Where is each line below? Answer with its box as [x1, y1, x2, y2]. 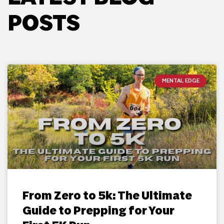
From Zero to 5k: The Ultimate [22, 187, 192, 204]
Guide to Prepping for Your [22, 202, 174, 219]
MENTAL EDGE [161, 76, 199, 85]
